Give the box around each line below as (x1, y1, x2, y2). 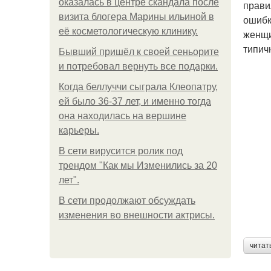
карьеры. (59, 125, 99, 135)
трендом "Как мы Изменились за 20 (59, 160, 217, 171)
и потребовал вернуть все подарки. (59, 61, 218, 71)
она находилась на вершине (59, 111, 186, 121)
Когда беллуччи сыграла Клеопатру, (59, 82, 218, 92)
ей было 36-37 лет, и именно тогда (59, 96, 211, 106)
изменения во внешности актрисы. (59, 210, 215, 220)
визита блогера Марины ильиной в (59, 11, 214, 22)
